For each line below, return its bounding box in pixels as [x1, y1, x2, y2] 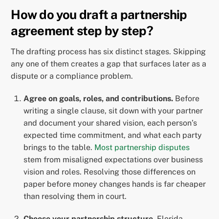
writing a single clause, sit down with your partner [23, 106, 203, 116]
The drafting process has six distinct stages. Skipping [11, 47, 206, 57]
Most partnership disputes [94, 143, 190, 153]
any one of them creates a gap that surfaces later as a [11, 59, 207, 69]
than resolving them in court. [23, 192, 127, 201]
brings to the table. [23, 143, 94, 153]
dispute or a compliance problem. [11, 71, 133, 81]
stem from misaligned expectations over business [23, 155, 203, 165]
